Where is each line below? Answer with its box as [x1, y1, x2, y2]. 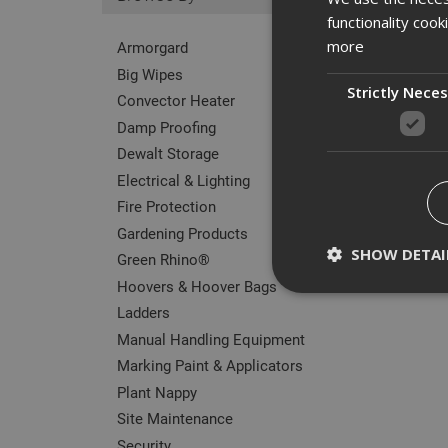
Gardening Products [117, 222, 248, 243]
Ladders [117, 302, 170, 322]
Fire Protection [117, 196, 216, 216]
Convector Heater [117, 90, 235, 110]
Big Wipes [117, 63, 183, 84]
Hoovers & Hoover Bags [117, 275, 277, 296]
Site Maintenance [117, 408, 233, 428]
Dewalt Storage [117, 143, 219, 163]
